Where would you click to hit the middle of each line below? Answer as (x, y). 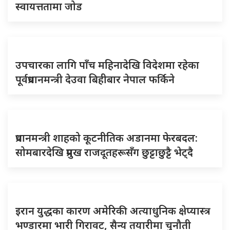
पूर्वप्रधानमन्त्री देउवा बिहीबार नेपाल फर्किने (95, 79)
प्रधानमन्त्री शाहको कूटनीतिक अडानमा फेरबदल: (107, 138)
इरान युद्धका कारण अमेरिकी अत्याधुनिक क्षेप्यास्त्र (113, 210)
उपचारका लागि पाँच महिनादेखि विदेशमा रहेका (107, 65)
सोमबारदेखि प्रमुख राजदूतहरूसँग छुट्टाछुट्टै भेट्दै (104, 152)
